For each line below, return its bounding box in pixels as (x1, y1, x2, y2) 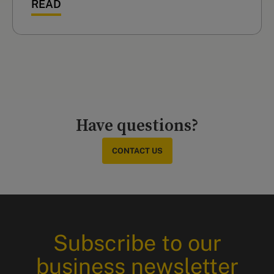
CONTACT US (111, 146, 163, 156)
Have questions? (75, 116, 199, 137)
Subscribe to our (53, 230, 221, 256)
